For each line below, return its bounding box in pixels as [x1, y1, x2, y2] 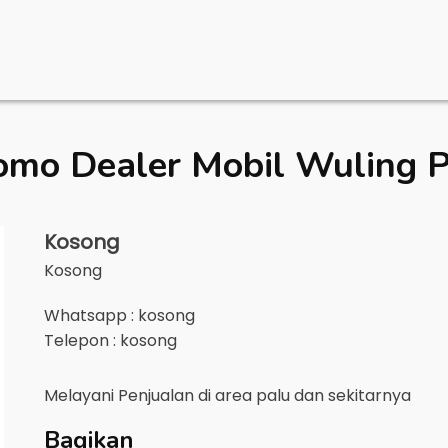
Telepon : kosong [44, 329, 177, 352]
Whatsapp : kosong [44, 304, 195, 327]
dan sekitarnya [290, 384, 415, 407]
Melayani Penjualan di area [44, 384, 256, 407]
